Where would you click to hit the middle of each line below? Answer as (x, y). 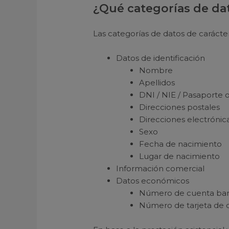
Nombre (156, 71)
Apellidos (157, 83)
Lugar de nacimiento (180, 156)
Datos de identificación (161, 58)
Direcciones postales (180, 107)
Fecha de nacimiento (181, 144)
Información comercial (161, 169)
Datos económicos (153, 181)
